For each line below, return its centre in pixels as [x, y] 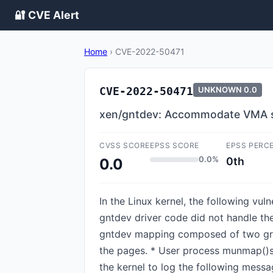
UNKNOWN [220, 90]
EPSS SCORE [175, 145]
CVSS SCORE [125, 145]
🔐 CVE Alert [47, 15]
